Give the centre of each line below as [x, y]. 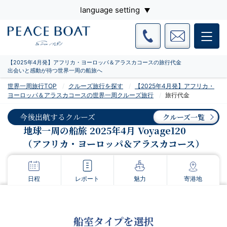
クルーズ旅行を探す [96, 86]
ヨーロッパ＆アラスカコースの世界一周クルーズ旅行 [81, 95]
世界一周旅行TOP [32, 86]
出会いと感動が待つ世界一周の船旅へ [55, 70]
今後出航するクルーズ [58, 117]
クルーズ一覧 [184, 117]
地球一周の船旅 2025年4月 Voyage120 [104, 130]
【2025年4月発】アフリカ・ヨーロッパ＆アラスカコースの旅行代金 [94, 62]
